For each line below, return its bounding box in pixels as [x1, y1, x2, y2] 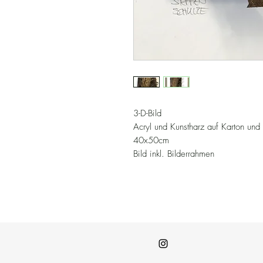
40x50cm [133, 134, 169, 147]
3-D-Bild [133, 107, 161, 120]
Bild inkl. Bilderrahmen [133, 148, 214, 160]
